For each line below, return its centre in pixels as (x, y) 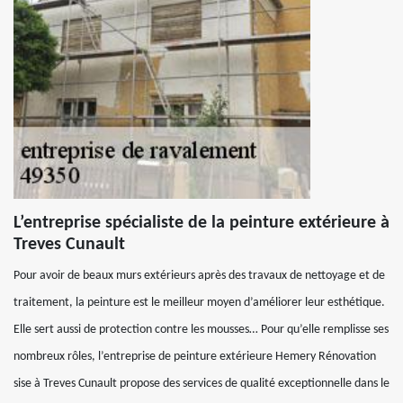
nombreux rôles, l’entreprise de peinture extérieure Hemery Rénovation (195, 357)
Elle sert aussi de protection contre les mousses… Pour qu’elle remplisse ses (201, 330)
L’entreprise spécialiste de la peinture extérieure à (201, 223)
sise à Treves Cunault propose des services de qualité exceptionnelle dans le (201, 384)
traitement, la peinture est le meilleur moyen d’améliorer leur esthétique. (199, 303)
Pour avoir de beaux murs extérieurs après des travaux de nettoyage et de (199, 276)
